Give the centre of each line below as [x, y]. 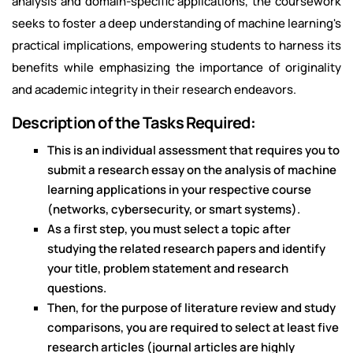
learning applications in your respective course [179, 190]
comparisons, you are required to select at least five [193, 328]
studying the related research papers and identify [186, 249]
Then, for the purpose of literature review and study [191, 308]
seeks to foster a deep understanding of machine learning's [176, 24]
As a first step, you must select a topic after [169, 229]
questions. [77, 288]
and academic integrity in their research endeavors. [154, 90]
